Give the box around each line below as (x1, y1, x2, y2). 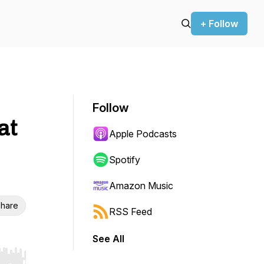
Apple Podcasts (109, 128, 177, 140)
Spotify (109, 154, 140, 166)
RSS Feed (109, 206, 152, 217)
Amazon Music (109, 180, 173, 192)
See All (93, 233, 124, 245)
